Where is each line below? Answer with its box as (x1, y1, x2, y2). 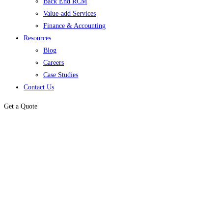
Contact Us (24, 83, 54, 91)
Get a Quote (4, 103, 37, 110)
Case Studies (43, 71, 78, 79)
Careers (43, 59, 64, 66)
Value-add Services (43, 10, 96, 17)
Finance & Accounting (43, 22, 106, 29)
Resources (24, 34, 51, 42)
